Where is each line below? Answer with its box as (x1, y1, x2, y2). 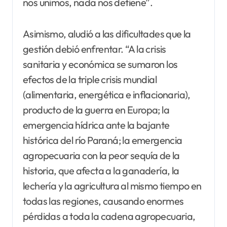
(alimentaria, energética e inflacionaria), (23, 88, 191, 101)
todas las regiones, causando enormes (23, 195, 184, 208)
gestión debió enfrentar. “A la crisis (23, 43, 166, 56)
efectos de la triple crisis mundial (23, 73, 157, 86)
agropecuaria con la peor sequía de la (23, 149, 180, 162)
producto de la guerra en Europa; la (23, 103, 169, 117)
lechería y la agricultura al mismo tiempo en (23, 179, 202, 193)
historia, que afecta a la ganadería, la (23, 164, 179, 177)
